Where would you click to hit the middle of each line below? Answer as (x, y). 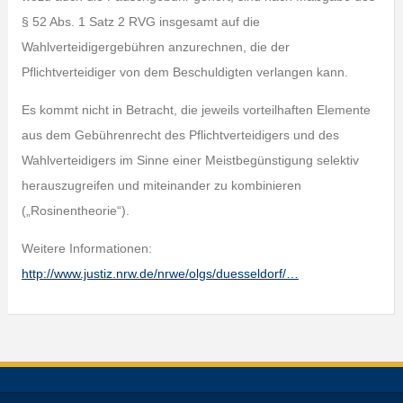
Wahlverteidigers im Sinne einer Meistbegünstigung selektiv (190, 160)
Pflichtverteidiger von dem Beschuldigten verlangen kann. (184, 72)
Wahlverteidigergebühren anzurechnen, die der (155, 47)
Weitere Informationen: (86, 248)
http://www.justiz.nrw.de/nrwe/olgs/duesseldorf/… (160, 273)
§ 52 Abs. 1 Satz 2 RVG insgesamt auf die (140, 22)
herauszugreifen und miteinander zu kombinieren (161, 185)
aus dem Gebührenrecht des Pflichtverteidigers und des (180, 135)
